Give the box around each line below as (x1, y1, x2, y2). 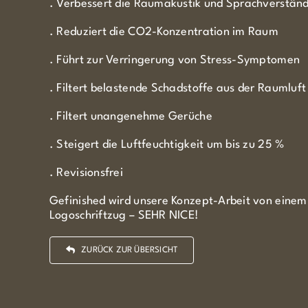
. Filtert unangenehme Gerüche (49, 110, 212, 122)
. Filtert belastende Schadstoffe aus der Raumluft (49, 82, 307, 94)
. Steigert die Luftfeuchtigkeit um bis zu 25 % (49, 138, 285, 151)
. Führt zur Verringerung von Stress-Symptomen (49, 54, 300, 66)
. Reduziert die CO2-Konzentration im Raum (49, 25, 279, 38)
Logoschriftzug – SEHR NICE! (49, 209, 199, 221)
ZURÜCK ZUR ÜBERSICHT (81, 245, 178, 254)
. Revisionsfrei (49, 166, 124, 179)
